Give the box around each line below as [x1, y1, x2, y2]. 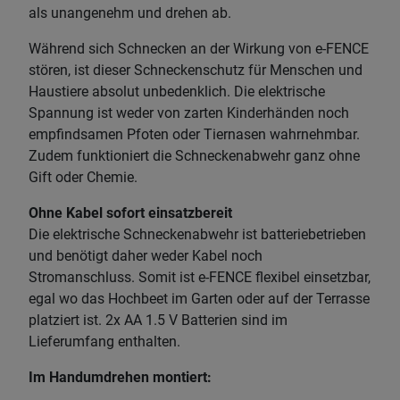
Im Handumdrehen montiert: [29, 368, 215, 386]
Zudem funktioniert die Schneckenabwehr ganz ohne [29, 146, 360, 164]
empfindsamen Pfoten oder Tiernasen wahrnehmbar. [29, 125, 360, 143]
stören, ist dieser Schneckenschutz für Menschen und [29, 61, 362, 79]
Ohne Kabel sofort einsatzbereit [29, 204, 236, 221]
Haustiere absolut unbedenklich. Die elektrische [29, 82, 325, 100]
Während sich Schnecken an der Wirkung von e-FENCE [29, 39, 369, 57]
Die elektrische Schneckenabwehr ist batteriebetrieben [29, 225, 366, 243]
